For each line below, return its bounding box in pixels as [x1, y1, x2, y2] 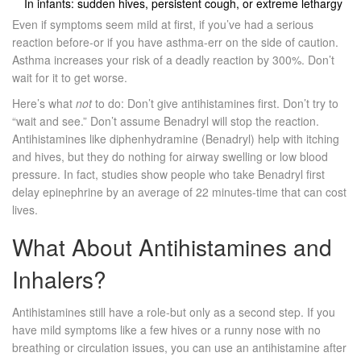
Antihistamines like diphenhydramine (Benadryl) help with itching [12, 131, 339, 147]
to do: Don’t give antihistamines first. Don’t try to [92, 95, 338, 112]
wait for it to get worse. [12, 69, 127, 86]
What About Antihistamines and [12, 230, 332, 263]
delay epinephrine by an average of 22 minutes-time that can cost [12, 184, 346, 201]
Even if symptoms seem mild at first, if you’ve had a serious [12, 16, 313, 33]
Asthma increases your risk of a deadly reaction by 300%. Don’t [12, 52, 334, 68]
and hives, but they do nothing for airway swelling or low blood [12, 148, 328, 165]
